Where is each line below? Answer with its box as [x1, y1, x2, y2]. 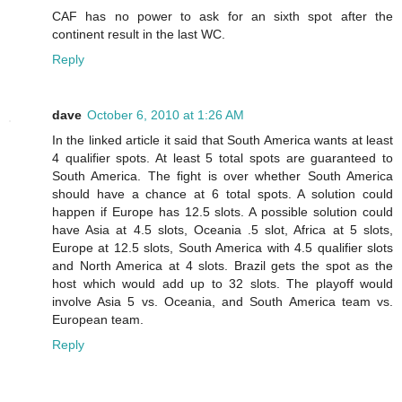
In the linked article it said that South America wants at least [52, 132, 393, 147]
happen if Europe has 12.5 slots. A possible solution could [52, 204, 393, 219]
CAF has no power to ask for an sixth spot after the [52, 8, 393, 23]
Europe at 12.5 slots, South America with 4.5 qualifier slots [52, 240, 393, 255]
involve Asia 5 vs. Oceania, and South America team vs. [52, 293, 393, 309]
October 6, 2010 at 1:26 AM [87, 107, 244, 122]
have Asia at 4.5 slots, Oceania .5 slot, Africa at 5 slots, [52, 222, 393, 237]
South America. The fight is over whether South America [52, 168, 393, 183]
